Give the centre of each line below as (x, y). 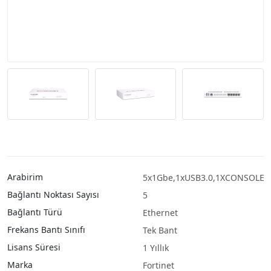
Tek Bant (160, 230)
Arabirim (25, 177)
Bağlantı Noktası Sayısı (53, 194)
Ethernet (160, 212)
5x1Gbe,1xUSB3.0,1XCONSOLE (203, 177)
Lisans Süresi (34, 247)
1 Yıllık (155, 247)
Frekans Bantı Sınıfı (46, 229)
